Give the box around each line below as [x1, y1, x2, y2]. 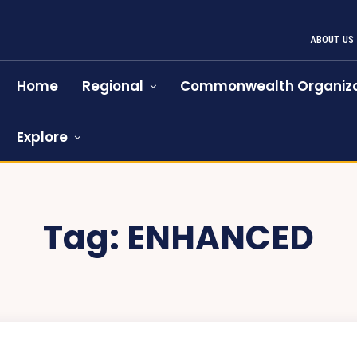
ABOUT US [309, 33, 355, 45]
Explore [17, 127, 69, 147]
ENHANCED [127, 214, 314, 261]
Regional [82, 76, 144, 96]
